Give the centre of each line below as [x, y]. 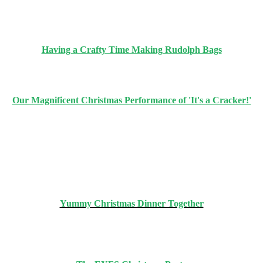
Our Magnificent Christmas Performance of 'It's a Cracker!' [131, 100]
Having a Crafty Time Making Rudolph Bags [131, 49]
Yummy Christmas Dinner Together [131, 203]
